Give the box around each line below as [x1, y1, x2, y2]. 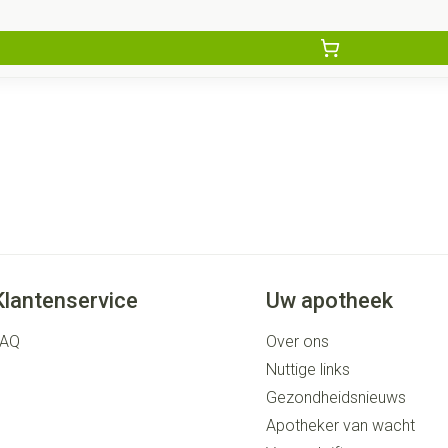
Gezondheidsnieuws [266, 388, 407, 407]
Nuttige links [266, 360, 351, 379]
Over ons [266, 332, 330, 351]
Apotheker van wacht [266, 416, 416, 435]
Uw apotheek [266, 288, 394, 313]
